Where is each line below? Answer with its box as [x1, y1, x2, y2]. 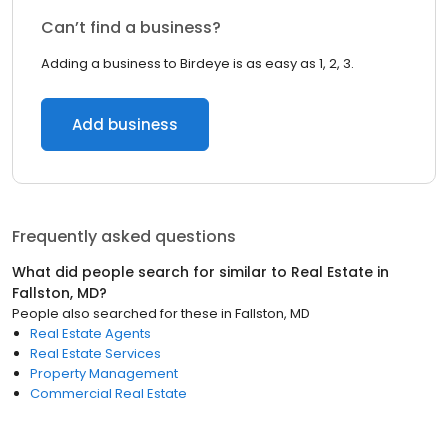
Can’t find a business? [41, 16, 221, 39]
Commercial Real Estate [30, 384, 187, 403]
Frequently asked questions [12, 225, 236, 248]
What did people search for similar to [12, 262, 291, 282]
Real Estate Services [30, 344, 161, 363]
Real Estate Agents [30, 324, 151, 343]
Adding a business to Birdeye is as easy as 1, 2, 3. [41, 54, 354, 73]
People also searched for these [12, 304, 218, 323]
